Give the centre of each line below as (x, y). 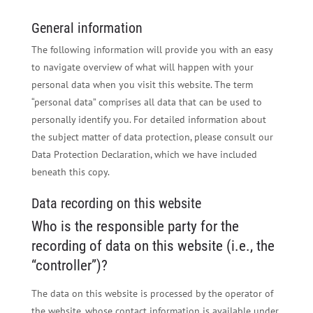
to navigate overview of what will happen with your (142, 67)
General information (87, 28)
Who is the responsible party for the (135, 226)
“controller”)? (69, 265)
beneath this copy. (70, 172)
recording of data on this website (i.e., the (153, 246)
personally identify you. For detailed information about (148, 119)
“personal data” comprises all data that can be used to (146, 102)
